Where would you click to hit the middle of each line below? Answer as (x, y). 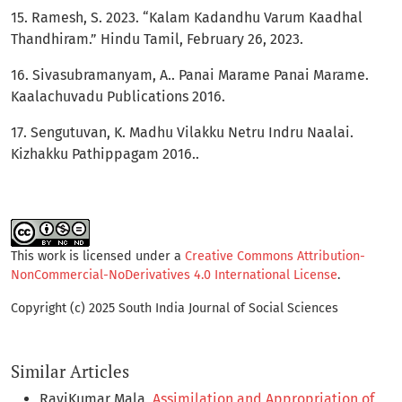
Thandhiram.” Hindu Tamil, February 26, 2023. (157, 39)
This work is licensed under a (98, 256)
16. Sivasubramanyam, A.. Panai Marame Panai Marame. (190, 74)
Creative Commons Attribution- (275, 256)
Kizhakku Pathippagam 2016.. (105, 153)
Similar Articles (70, 371)
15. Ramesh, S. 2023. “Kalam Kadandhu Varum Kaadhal (187, 17)
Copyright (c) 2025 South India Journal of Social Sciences (175, 308)
